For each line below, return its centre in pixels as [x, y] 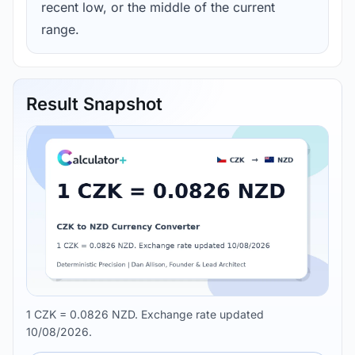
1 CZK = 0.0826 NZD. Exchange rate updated [145, 314]
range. [60, 30]
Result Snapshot [94, 104]
